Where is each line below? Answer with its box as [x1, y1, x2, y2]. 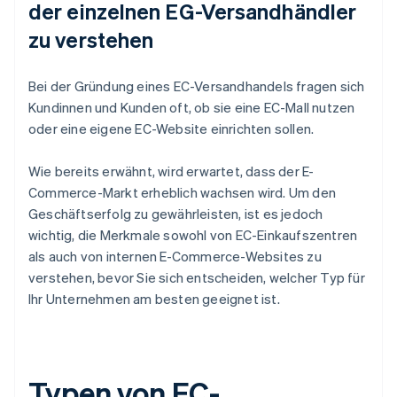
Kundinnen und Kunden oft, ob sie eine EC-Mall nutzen [28, 98, 355, 117]
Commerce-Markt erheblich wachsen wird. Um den [28, 183, 337, 202]
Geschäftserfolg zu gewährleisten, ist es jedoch [28, 205, 323, 223]
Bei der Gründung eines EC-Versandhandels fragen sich [28, 77, 365, 96]
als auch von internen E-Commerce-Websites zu [28, 247, 322, 266]
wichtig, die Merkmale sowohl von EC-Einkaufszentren [28, 226, 358, 245]
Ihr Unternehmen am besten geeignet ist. [28, 290, 280, 308]
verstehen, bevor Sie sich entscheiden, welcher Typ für [28, 269, 365, 287]
